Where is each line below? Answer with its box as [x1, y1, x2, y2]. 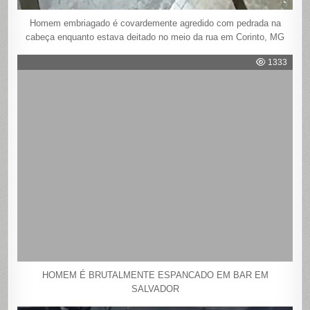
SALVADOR [131, 283, 179, 294]
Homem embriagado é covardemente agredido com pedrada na [29, 18, 281, 29]
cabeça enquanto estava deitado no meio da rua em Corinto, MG [26, 32, 284, 43]
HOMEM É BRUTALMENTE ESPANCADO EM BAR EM [42, 269, 268, 280]
